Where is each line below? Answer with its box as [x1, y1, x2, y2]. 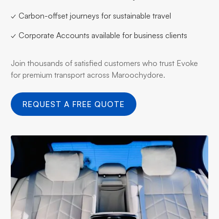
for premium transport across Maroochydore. [11, 69, 166, 80]
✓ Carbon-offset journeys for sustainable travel [11, 10, 172, 21]
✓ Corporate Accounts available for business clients [11, 30, 188, 40]
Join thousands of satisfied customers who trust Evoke [11, 58, 198, 68]
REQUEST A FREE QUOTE [22, 99, 125, 109]
